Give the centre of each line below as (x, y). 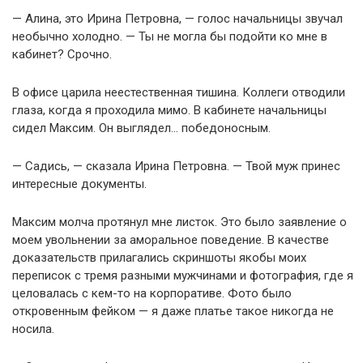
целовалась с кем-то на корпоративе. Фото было (152, 293)
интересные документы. (79, 184)
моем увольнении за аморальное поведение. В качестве (171, 240)
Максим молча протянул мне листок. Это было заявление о (179, 222)
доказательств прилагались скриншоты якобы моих (159, 258)
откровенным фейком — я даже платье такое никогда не (173, 311)
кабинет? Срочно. (62, 54)
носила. (33, 329)
